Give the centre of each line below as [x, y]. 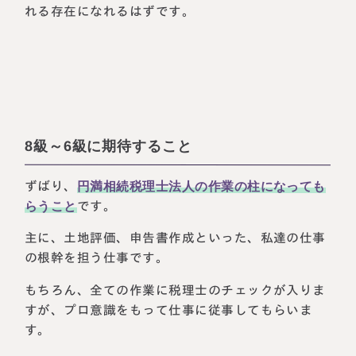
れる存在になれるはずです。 [110, 12]
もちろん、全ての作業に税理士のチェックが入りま [176, 290]
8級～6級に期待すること [109, 146]
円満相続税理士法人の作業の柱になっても [202, 186]
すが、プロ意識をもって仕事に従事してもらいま [169, 310]
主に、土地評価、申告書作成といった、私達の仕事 [176, 238]
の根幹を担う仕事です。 [97, 258]
